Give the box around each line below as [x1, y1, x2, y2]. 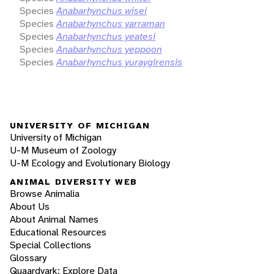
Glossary [10, 251, 46, 265]
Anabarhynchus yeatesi [56, 29, 155, 43]
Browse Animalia [10, 187, 80, 201]
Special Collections [10, 239, 91, 252]
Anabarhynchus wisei [56, 4, 147, 17]
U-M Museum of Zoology [10, 143, 116, 157]
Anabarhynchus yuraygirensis [56, 55, 182, 68]
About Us [10, 200, 50, 213]
